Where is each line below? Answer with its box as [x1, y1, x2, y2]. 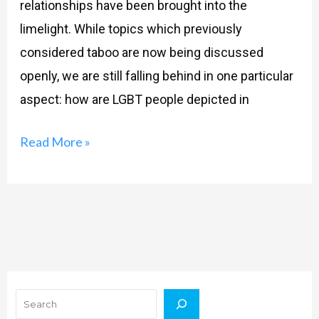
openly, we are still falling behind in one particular [19, 68, 293, 84]
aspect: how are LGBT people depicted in [19, 92, 249, 108]
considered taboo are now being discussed [19, 45, 263, 61]
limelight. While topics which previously [19, 21, 242, 37]
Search [15, 273, 44, 285]
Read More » [19, 134, 90, 150]
